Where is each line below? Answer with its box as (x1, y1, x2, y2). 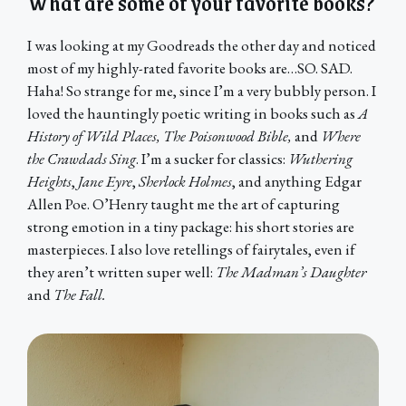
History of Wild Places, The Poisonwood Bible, (27, 126, 295, 147)
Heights (27, 171, 72, 192)
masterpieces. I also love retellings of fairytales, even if (27, 239, 355, 260)
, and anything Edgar (232, 171, 362, 192)
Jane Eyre (78, 171, 132, 192)
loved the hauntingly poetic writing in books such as (27, 103, 358, 124)
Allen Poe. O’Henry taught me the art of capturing (27, 194, 340, 215)
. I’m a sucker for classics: (136, 149, 288, 169)
